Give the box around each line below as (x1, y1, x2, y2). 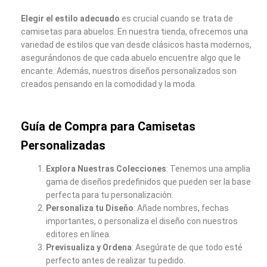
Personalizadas (21, 139, 105, 153)
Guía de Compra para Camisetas (21, 120, 195, 134)
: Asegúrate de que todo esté (132, 242, 243, 252)
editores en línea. (46, 229, 111, 239)
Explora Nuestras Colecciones (46, 163, 166, 173)
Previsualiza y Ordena (46, 242, 132, 252)
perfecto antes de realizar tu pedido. (46, 255, 185, 265)
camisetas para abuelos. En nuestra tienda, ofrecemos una (21, 26, 248, 36)
